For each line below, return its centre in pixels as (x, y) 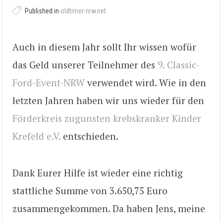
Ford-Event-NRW (49, 82)
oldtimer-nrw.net (83, 11)
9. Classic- (179, 64)
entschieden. (89, 136)
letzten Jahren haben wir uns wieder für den (108, 100)
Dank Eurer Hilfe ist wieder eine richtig (98, 173)
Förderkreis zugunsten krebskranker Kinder (107, 118)
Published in (42, 11)
